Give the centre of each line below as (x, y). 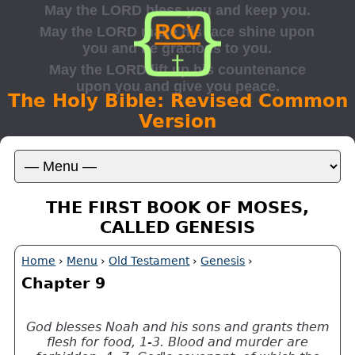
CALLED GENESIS (177, 227)
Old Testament (149, 260)
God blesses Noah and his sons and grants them (177, 326)
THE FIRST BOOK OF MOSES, (177, 207)
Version (177, 121)
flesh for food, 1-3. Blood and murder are (177, 342)
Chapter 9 (64, 284)
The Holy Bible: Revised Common (177, 101)
